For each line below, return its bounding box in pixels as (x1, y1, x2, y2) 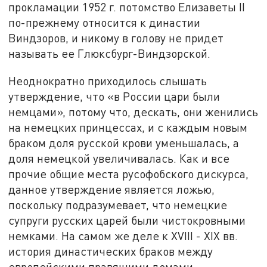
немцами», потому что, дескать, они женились (8, 105, 259, 119)
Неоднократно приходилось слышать (8, 74, 207, 88)
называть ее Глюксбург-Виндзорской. (8, 46, 211, 61)
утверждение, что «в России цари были (8, 89, 221, 104)
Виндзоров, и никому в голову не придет (8, 31, 224, 45)
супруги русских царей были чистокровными (8, 213, 246, 228)
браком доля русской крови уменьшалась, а (8, 136, 240, 150)
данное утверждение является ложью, (8, 182, 215, 197)
